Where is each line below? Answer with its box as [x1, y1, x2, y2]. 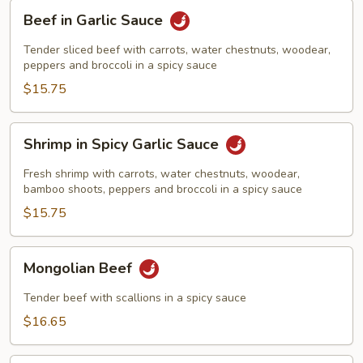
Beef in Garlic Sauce [23, 11, 167, 31]
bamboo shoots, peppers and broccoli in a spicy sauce [23, 181, 302, 197]
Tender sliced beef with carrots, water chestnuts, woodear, [23, 42, 331, 58]
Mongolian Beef [23, 258, 136, 279]
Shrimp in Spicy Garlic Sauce [23, 135, 223, 155]
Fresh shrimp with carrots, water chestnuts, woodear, [23, 166, 300, 181]
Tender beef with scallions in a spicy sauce [23, 290, 246, 305]
